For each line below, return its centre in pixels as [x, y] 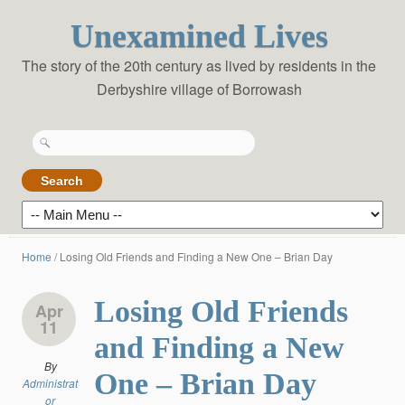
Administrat [50, 383]
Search [53, 135]
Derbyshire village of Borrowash [199, 89]
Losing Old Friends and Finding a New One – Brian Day [196, 257]
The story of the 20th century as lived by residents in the [199, 66]
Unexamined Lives [199, 36]
